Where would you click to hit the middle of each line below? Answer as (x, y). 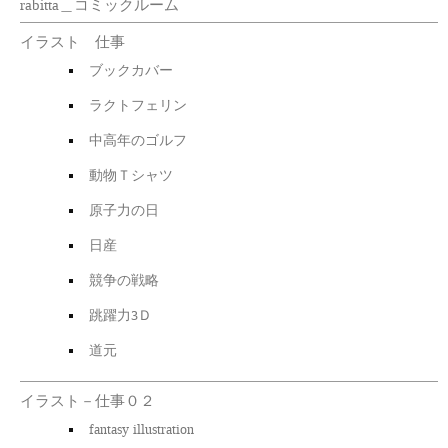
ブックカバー (130, 69)
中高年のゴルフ (137, 139)
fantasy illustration (141, 428)
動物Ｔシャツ (130, 174)
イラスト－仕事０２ (87, 399)
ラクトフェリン (137, 104)
